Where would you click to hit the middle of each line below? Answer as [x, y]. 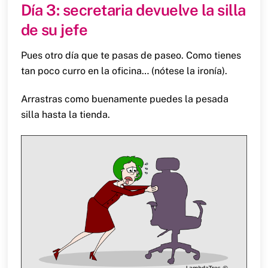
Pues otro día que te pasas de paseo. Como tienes [131, 56]
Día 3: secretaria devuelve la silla [133, 10]
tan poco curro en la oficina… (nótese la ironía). [124, 71]
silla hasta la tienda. [65, 114]
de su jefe [54, 30]
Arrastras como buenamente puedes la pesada [124, 99]
